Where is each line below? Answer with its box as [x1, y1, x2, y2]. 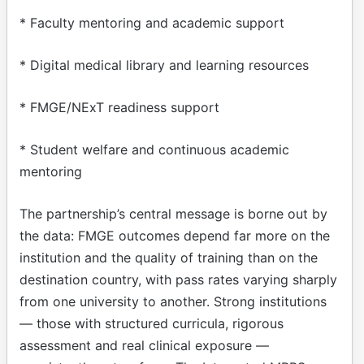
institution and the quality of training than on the [19, 249, 318, 266]
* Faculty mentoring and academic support [19, 14, 284, 31]
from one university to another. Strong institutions [19, 292, 327, 310]
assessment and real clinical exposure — [19, 336, 269, 353]
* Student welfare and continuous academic [19, 141, 289, 158]
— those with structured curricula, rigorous [19, 314, 284, 331]
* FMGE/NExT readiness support [19, 98, 219, 115]
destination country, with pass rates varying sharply [19, 271, 337, 288]
